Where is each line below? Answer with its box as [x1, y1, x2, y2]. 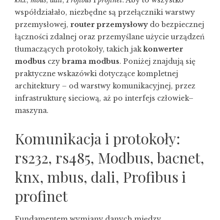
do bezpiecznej [148, 20, 204, 29]
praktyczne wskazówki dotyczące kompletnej [15, 69, 178, 78]
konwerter [143, 45, 183, 54]
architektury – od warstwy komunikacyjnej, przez [15, 82, 195, 90]
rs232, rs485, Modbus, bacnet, [15, 148, 204, 167]
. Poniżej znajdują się [119, 57, 195, 66]
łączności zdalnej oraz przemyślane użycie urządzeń [15, 32, 205, 41]
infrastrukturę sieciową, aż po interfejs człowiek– [15, 94, 193, 103]
